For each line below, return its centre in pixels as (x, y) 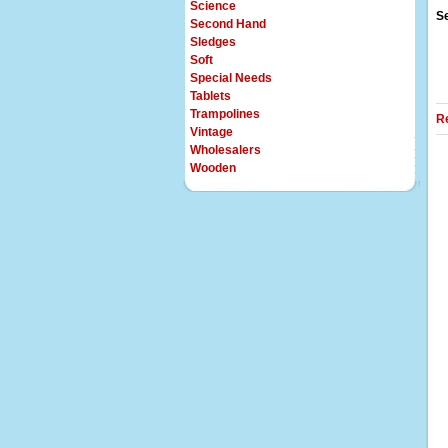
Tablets (210, 96)
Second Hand (228, 24)
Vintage (211, 132)
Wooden (213, 168)
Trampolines (225, 114)
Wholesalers (225, 150)
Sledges (213, 42)
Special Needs (231, 78)
